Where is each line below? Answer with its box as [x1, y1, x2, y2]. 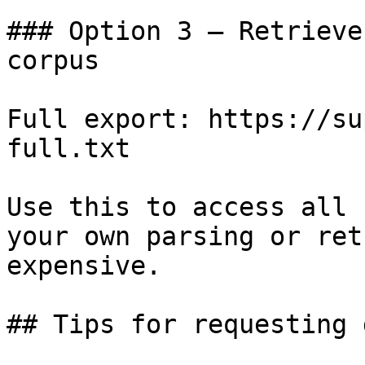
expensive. [7, 251, 161, 280]
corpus [7, 46, 99, 75]
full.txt [7, 134, 130, 163]
